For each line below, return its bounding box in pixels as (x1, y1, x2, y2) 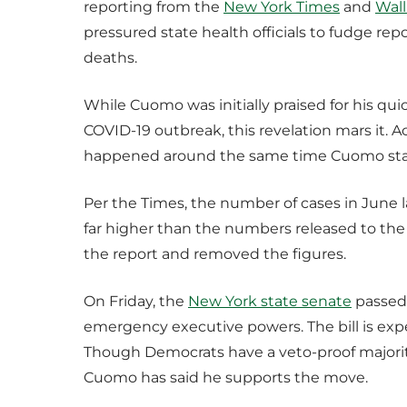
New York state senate (188, 292, 352, 310)
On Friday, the (84, 292, 188, 310)
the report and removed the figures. (84, 244, 346, 263)
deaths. (84, 48, 141, 66)
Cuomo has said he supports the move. (84, 368, 368, 386)
